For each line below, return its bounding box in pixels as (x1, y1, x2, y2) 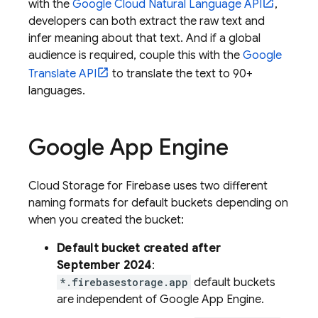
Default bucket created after (57, 241, 221, 256)
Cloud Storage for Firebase (28, 179, 170, 193)
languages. (28, 84, 85, 98)
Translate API (28, 67, 97, 81)
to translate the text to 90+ (109, 67, 253, 81)
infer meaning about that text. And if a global (28, 31, 261, 45)
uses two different (170, 179, 268, 193)
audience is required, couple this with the (28, 48, 243, 62)
